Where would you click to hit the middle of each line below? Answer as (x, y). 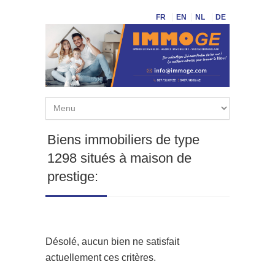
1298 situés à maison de (119, 158)
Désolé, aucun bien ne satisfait (112, 241)
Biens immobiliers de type (123, 139)
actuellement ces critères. (101, 257)
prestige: (73, 176)
